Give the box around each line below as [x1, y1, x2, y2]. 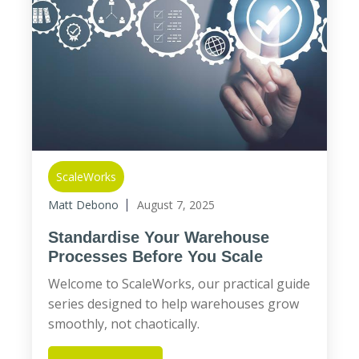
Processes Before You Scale [48, 248, 263, 265]
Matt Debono [48, 197, 119, 212]
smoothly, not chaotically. [48, 315, 200, 333]
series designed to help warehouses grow [48, 295, 299, 313]
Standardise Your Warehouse [48, 228, 269, 246]
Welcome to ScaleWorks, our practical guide [48, 275, 310, 292]
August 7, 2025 [137, 197, 215, 212]
